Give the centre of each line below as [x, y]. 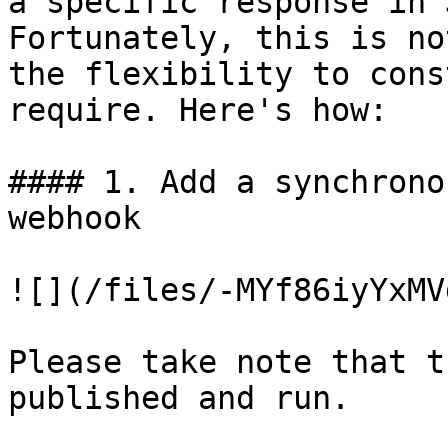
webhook [74, 218]
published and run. [179, 398]
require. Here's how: [198, 110]
